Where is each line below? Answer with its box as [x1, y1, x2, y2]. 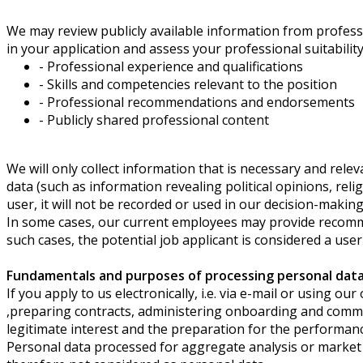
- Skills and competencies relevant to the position [39, 75, 337, 93]
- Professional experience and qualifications [39, 57, 303, 75]
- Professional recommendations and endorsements [39, 92, 355, 111]
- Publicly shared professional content [39, 110, 269, 129]
